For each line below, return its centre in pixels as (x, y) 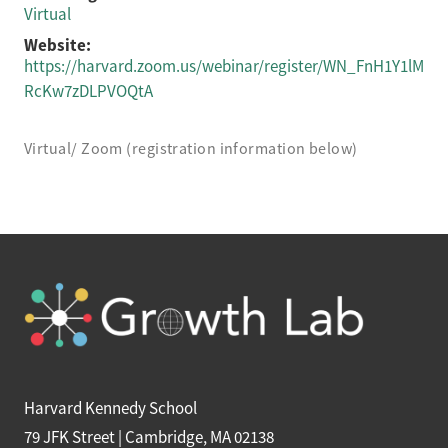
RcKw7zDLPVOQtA (88, 91)
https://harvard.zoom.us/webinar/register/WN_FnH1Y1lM (224, 66)
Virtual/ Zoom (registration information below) (191, 149)
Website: (57, 45)
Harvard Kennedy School (110, 408)
